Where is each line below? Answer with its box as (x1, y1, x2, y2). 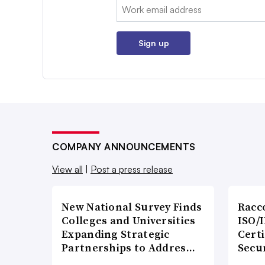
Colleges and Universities (62, 213, 196, 228)
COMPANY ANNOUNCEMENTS (52, 141, 196, 153)
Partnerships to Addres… (62, 240, 195, 256)
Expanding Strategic (62, 227, 170, 242)
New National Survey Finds (62, 199, 202, 215)
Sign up (138, 38, 169, 49)
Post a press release (91, 163, 173, 176)
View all (52, 163, 83, 176)
